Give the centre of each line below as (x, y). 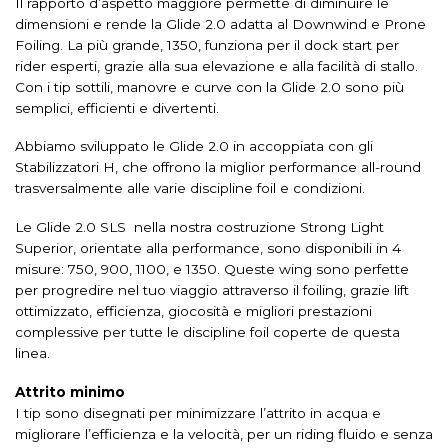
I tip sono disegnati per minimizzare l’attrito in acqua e (198, 412)
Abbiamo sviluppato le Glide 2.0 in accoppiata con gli (194, 146)
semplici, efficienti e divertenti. (117, 107)
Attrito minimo (70, 391)
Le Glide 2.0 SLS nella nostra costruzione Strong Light (199, 227)
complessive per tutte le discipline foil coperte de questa (207, 332)
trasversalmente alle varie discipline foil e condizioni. (190, 188)
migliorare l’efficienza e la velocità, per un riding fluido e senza (224, 433)
